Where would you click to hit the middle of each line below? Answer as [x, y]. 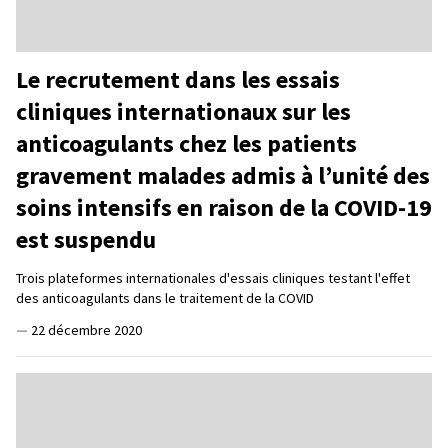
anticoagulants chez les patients [186, 143]
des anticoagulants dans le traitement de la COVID [165, 297]
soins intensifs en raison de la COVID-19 [224, 207]
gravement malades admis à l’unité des [223, 175]
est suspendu [86, 239]
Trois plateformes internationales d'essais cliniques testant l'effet [213, 277]
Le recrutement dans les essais [178, 79]
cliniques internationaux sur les [183, 111]
